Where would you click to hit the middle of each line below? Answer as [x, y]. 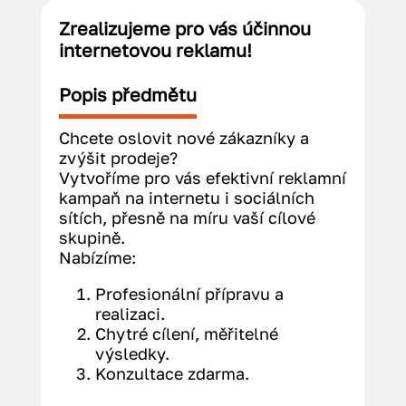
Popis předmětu [127, 95]
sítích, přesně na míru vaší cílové [187, 218]
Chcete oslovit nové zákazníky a [184, 138]
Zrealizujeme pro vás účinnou [184, 29]
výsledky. [132, 354]
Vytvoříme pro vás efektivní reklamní [202, 178]
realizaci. [130, 314]
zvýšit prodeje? [118, 158]
